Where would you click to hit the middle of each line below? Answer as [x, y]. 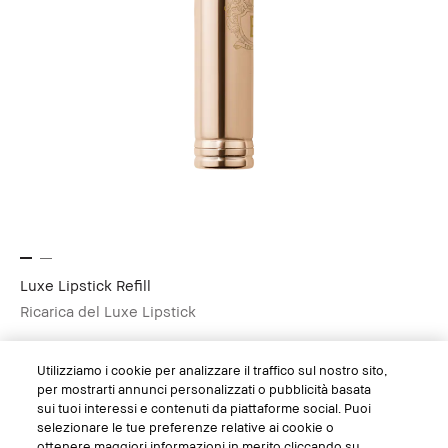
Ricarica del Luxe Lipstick [108, 311]
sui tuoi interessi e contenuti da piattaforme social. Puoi [204, 408]
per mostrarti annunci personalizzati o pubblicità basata [204, 389]
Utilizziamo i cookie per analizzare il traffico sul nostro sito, [212, 370]
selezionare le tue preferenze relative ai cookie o [186, 427]
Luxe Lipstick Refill [85, 285]
